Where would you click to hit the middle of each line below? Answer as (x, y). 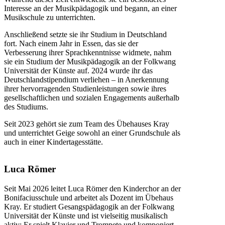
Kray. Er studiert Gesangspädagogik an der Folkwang (89, 206)
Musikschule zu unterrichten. (50, 17)
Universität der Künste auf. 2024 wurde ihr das (78, 70)
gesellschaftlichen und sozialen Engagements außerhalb (92, 97)
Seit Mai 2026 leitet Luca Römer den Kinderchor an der (92, 188)
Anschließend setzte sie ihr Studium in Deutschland (85, 34)
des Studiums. (26, 106)
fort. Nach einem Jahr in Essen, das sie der (71, 43)
